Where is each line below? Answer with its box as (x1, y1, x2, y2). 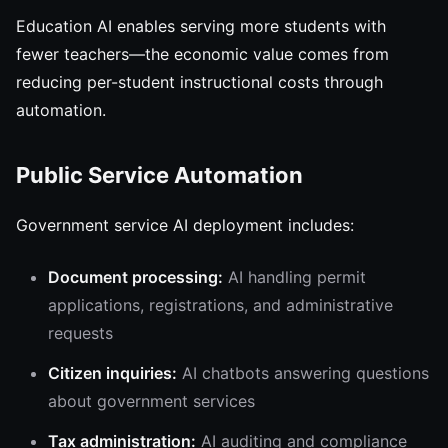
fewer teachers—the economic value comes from (16, 44, 389, 64)
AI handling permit (223, 267, 366, 287)
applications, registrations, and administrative (48, 295, 393, 315)
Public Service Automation (16, 162, 303, 188)
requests (48, 323, 113, 343)
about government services (48, 391, 255, 411)
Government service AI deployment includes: (16, 215, 354, 235)
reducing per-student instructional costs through (16, 72, 383, 92)
